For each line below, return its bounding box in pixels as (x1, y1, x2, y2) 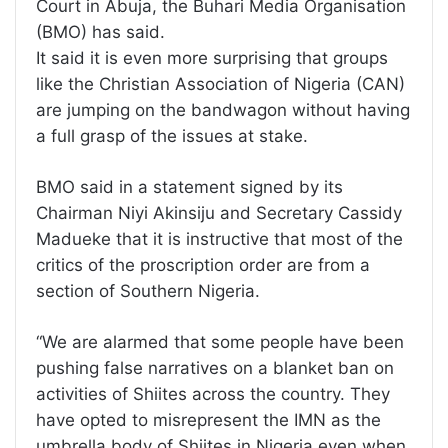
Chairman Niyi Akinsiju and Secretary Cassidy (36, 202, 402, 223)
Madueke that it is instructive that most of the (36, 228, 403, 249)
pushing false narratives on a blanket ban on (36, 357, 394, 378)
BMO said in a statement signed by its (36, 176, 343, 197)
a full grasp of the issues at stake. (36, 125, 308, 146)
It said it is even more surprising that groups (36, 47, 388, 68)
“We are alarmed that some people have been (36, 331, 404, 352)
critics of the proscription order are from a (36, 254, 370, 275)
